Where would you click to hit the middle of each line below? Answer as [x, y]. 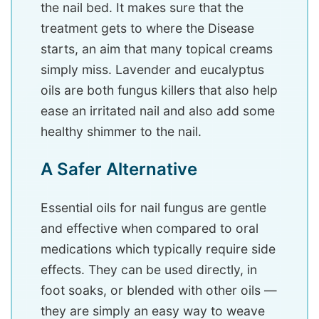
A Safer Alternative [119, 169]
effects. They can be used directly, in [149, 270]
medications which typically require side [158, 249]
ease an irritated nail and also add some [158, 111]
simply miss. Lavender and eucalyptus [152, 70]
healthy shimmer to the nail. [121, 132]
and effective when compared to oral [150, 229]
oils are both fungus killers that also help [159, 90]
